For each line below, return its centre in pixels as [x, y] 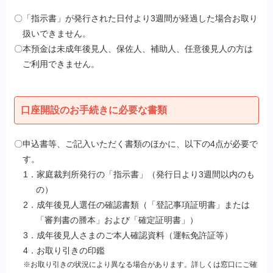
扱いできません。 [56, 33]
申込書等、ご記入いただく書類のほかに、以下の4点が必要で [140, 144]
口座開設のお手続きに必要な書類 [94, 110]
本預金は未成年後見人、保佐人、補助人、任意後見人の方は [137, 48]
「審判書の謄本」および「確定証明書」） [117, 220]
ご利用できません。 [61, 64]
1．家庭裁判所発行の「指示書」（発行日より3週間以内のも [139, 174]
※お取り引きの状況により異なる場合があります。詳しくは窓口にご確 [140, 264]
